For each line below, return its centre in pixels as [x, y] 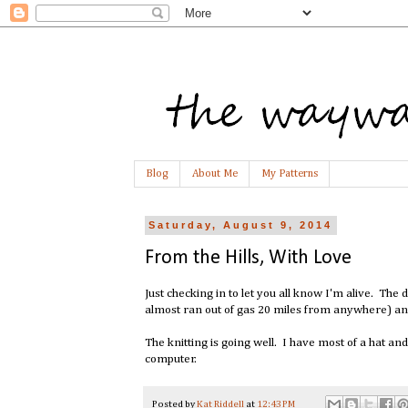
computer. [171, 360]
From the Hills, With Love [248, 258]
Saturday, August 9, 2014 [241, 225]
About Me [215, 174]
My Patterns [290, 174]
